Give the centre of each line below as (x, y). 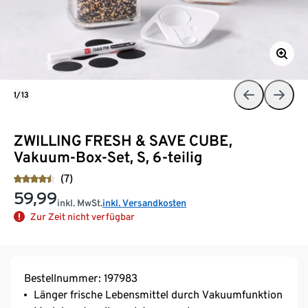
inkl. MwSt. (80, 202)
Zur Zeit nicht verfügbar (82, 216)
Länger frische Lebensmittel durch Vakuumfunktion (158, 294)
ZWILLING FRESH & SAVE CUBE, (123, 140)
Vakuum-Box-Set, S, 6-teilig (108, 156)
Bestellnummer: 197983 (81, 278)
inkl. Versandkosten (144, 202)
